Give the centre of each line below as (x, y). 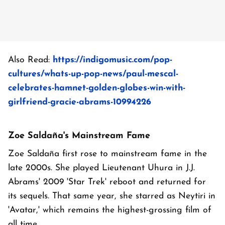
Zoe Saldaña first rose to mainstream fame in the (107, 154)
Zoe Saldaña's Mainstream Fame (79, 136)
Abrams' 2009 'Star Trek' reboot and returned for (107, 182)
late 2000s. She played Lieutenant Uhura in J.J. (101, 168)
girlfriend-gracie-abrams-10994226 (80, 102)
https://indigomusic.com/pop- (113, 60)
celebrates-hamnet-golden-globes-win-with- (97, 88)
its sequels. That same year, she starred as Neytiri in (112, 196)
